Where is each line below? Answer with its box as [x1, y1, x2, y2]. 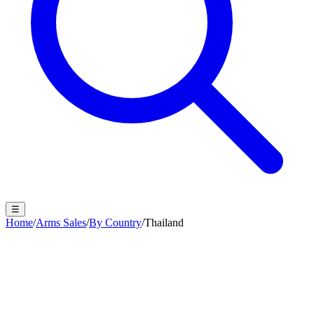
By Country [89, 217, 142, 228]
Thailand [144, 217, 184, 228]
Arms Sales [36, 217, 86, 228]
